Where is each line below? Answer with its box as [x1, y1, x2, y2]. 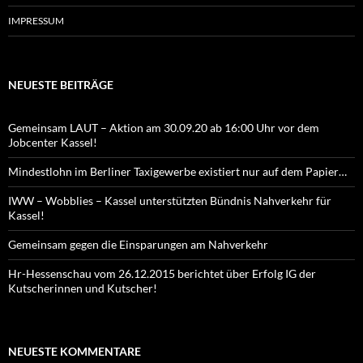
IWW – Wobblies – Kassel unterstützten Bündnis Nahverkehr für [8, 194, 331, 208]
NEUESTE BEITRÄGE [8, 78, 113, 92]
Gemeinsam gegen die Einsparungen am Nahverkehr [8, 237, 268, 252]
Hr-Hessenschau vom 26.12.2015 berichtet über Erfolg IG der [8, 267, 316, 281]
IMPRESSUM [8, 15, 64, 28]
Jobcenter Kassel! [8, 135, 97, 150]
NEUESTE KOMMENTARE [8, 344, 141, 359]
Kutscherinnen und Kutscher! [8, 281, 157, 296]
